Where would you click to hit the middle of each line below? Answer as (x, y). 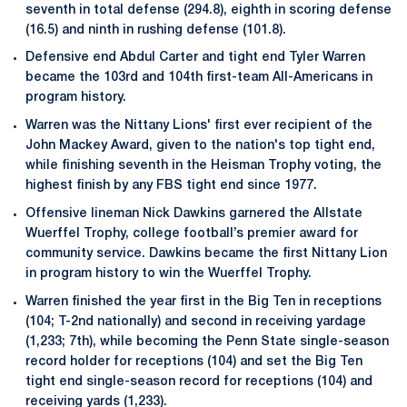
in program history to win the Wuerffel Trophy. (169, 273)
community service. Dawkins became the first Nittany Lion (206, 253)
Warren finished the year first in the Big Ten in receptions (203, 302)
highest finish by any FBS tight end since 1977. (171, 186)
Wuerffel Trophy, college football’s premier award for (192, 233)
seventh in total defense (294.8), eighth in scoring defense (208, 10)
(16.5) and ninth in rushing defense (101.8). (156, 30)
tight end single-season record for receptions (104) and (199, 382)
